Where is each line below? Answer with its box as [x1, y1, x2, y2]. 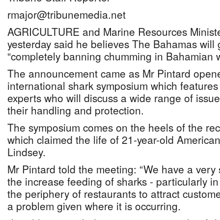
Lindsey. [7, 144, 46, 159]
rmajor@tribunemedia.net [7, 7, 126, 22]
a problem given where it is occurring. [7, 198, 181, 213]
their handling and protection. [7, 103, 144, 117]
